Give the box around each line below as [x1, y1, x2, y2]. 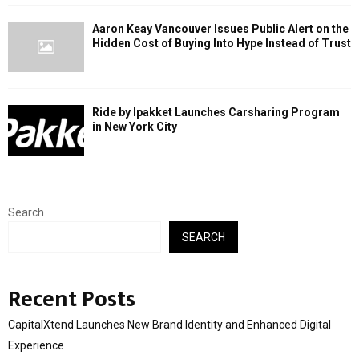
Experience [8, 338, 64, 352]
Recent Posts [8, 280, 135, 318]
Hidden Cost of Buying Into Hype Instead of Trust [92, 36, 351, 50]
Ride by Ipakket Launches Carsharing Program [92, 106, 340, 119]
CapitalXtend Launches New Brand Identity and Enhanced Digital [8, 317, 331, 331]
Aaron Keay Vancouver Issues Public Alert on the [92, 22, 349, 35]
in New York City [92, 120, 177, 134]
